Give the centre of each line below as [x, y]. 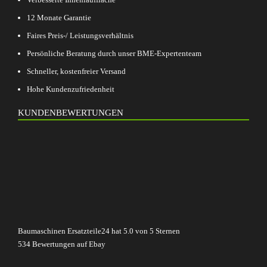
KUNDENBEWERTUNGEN [71, 113]
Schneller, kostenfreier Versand [76, 71]
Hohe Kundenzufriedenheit [71, 89]
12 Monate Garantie [59, 18]
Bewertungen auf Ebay [68, 244]
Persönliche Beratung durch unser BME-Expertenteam [114, 53]
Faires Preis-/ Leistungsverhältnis [80, 35]
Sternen [167, 231]
